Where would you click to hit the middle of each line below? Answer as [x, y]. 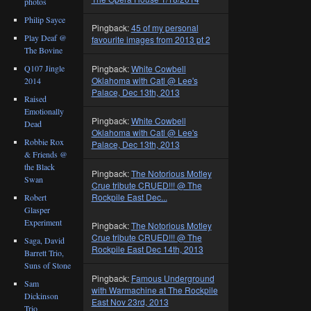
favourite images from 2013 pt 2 [151, 40]
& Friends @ [46, 154]
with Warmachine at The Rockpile [154, 289]
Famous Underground [173, 278]
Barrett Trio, [44, 252]
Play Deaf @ [46, 37]
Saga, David [45, 240]
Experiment [43, 222]
